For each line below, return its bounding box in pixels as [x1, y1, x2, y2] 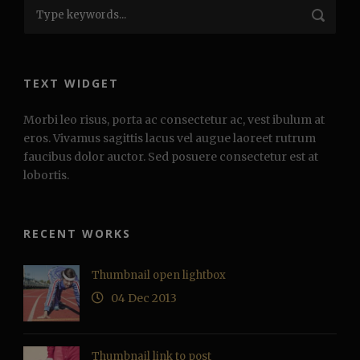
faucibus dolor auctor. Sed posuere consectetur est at [23, 149, 318, 165]
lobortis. [23, 168, 69, 183]
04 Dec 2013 [111, 291, 177, 306]
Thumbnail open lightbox [92, 268, 226, 283]
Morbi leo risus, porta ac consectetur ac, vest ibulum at [23, 112, 325, 128]
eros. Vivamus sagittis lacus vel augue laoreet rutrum [23, 131, 316, 146]
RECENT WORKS [23, 226, 131, 242]
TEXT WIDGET [23, 76, 119, 92]
